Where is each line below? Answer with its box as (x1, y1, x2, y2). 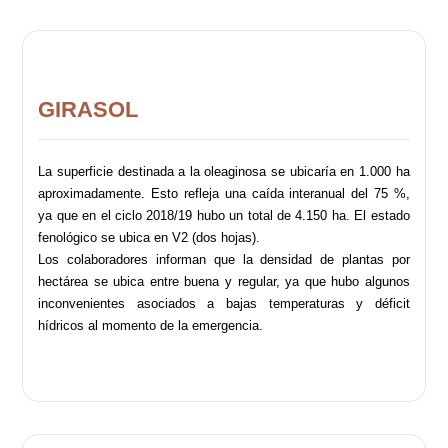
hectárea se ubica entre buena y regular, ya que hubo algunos (38, 274, 410, 290)
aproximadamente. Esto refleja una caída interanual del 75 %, (38, 186, 410, 202)
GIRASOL (38, 97, 139, 123)
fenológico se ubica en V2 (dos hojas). (38, 230, 261, 246)
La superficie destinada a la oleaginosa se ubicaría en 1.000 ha (38, 164, 410, 180)
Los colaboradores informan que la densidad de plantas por (38, 252, 410, 268)
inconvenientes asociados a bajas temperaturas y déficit (38, 296, 410, 312)
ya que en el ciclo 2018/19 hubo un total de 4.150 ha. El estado (38, 208, 410, 224)
